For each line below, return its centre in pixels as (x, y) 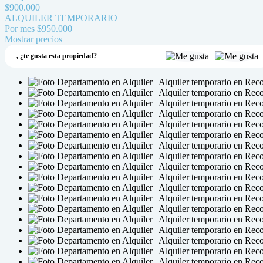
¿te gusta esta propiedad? (58, 56)
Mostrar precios (33, 39)
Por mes (20, 28)
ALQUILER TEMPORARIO (61, 18)
